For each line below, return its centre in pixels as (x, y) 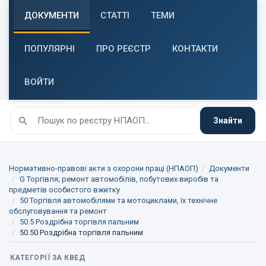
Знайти (228, 121)
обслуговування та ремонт (58, 211)
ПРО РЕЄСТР (123, 49)
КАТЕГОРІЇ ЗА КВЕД (48, 258)
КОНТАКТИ (195, 49)
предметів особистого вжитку (64, 190)
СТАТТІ (115, 15)
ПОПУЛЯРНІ (50, 49)
